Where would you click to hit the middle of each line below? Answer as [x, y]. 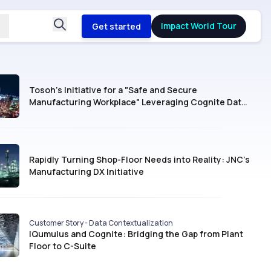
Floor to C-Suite [63, 246]
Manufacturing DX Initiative [87, 171]
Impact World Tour [199, 26]
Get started [116, 26]
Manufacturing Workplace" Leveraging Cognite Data [138, 102]
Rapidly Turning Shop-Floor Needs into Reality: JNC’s [139, 159]
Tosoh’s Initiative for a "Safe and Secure [113, 90]
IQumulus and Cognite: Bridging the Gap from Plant [136, 234]
